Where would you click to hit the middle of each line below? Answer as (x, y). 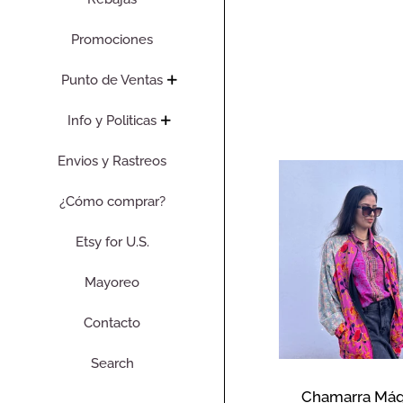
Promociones (112, 40)
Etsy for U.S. (112, 242)
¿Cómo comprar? (112, 201)
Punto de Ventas (112, 80)
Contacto (112, 323)
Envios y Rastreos (112, 161)
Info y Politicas (112, 121)
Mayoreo (112, 282)
